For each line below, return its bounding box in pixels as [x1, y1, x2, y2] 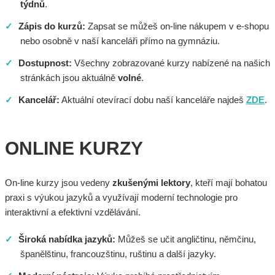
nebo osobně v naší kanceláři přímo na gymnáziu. [20, 36, 220, 47]
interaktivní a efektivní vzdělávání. [5, 206, 141, 217]
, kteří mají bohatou [190, 177, 267, 188]
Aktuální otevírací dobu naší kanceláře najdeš [60, 95, 246, 106]
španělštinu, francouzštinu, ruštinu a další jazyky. [20, 248, 216, 259]
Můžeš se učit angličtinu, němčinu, [115, 233, 256, 244]
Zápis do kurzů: [18, 21, 85, 32]
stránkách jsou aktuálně [20, 72, 118, 83]
